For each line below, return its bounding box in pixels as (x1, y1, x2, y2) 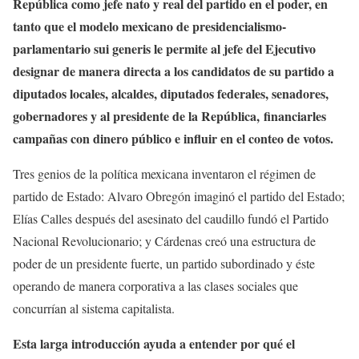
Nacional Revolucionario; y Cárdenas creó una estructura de (13, 232, 316, 250)
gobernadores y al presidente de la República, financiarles (13, 107, 326, 126)
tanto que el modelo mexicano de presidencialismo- (13, 17, 286, 36)
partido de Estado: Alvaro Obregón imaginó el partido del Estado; (13, 188, 345, 205)
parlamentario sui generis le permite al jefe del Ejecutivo (13, 39, 316, 58)
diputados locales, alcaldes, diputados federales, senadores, (13, 84, 329, 103)
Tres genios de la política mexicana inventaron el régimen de (13, 165, 316, 183)
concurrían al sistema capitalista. (13, 300, 175, 317)
